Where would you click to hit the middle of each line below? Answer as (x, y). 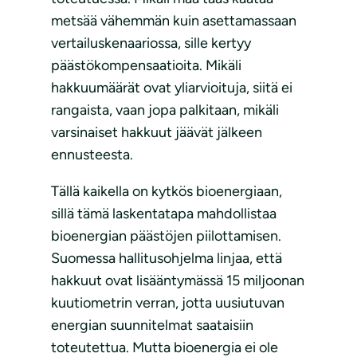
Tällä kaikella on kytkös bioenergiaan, (167, 192)
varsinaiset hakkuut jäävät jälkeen (157, 133)
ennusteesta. (92, 155)
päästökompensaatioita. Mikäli (146, 66)
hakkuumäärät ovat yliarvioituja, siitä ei (172, 88)
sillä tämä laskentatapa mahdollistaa (164, 214)
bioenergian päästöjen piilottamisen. (166, 236)
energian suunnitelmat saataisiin (152, 326)
